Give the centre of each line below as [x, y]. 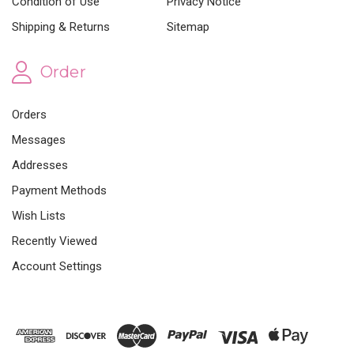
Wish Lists [39, 216]
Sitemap [188, 26]
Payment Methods [59, 191]
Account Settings [57, 267]
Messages [39, 140]
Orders [29, 115]
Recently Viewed [55, 241]
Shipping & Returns [61, 26]
